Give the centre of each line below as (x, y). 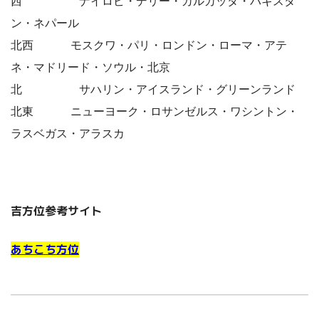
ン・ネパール (45, 23)
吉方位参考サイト (56, 211)
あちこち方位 (45, 250)
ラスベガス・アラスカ (68, 134)
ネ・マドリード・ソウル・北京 (90, 68)
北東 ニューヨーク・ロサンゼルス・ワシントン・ (155, 112)
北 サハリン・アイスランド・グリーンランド (153, 90)
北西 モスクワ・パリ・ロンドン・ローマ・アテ (149, 46)
